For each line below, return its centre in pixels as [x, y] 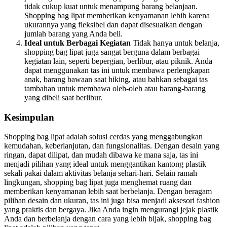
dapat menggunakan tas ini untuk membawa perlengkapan [117, 70]
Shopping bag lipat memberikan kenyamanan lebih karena [117, 15]
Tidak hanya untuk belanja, [175, 43]
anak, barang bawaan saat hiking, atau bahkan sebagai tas [116, 79]
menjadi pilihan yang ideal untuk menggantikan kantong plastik [105, 164]
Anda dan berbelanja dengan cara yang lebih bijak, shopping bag [108, 219]
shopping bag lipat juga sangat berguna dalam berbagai [112, 52]
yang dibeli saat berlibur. [63, 97]
